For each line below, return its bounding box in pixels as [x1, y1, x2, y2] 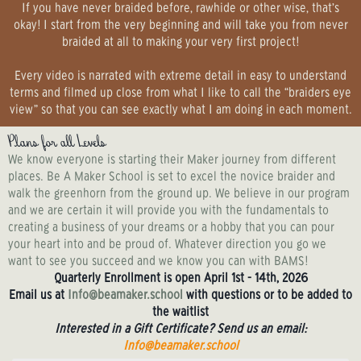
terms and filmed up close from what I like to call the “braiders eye [10, 87, 351, 100]
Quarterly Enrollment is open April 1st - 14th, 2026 [53, 272, 308, 285]
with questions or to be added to [186, 289, 352, 302]
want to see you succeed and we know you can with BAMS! [8, 255, 308, 268]
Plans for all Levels [8, 135, 106, 151]
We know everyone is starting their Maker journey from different [8, 154, 336, 167]
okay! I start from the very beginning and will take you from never [13, 19, 348, 32]
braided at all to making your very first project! [62, 36, 299, 49]
